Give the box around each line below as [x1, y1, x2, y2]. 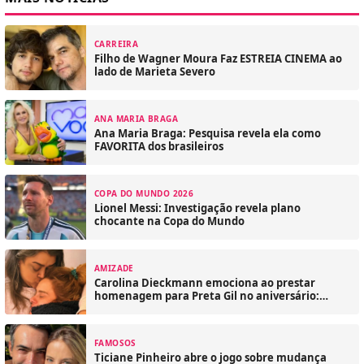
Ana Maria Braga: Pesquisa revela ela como [94, 125, 321, 141]
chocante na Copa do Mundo [94, 213, 245, 228]
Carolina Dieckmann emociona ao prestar [94, 275, 315, 290]
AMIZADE [94, 262, 134, 274]
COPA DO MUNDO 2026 [94, 187, 194, 199]
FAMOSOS [94, 336, 136, 349]
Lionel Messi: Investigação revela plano [94, 200, 301, 215]
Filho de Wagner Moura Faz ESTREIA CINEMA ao [94, 50, 342, 66]
